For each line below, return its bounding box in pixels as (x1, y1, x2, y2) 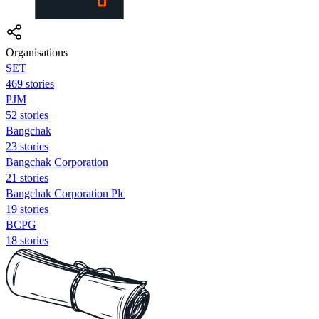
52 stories (6, 108, 48, 121)
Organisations (6, 46, 68, 58)
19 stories (6, 202, 48, 215)
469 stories (6, 77, 54, 90)
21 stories (6, 171, 48, 184)
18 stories (6, 234, 48, 246)
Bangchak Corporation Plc (6, 187, 125, 199)
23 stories (6, 140, 48, 152)
